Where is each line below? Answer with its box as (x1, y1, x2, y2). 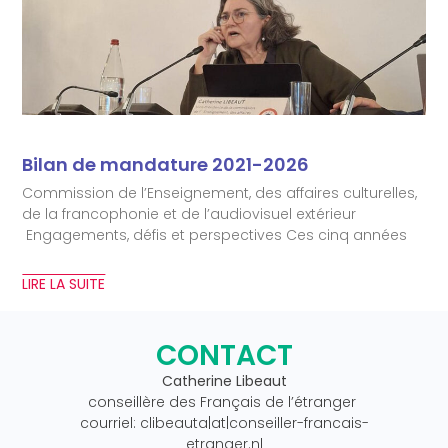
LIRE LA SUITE (22, 273, 106, 294)
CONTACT (155, 335, 293, 375)
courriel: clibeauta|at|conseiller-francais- (79, 412, 369, 433)
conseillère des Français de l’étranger (88, 391, 360, 412)
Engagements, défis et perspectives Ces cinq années (22, 224, 408, 245)
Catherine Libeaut (161, 370, 287, 391)
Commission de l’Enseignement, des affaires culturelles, (22, 182, 418, 203)
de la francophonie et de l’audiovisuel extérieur (22, 203, 357, 224)
